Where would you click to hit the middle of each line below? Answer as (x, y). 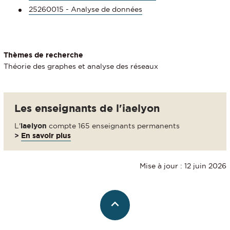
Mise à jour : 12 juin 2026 (183, 166)
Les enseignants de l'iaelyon (87, 108)
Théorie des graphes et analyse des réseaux (81, 66)
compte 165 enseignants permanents (113, 126)
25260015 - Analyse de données (85, 9)
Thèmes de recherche (43, 55)
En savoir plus (46, 135)
